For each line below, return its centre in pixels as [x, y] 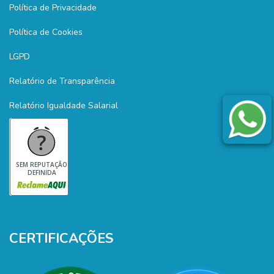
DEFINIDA [42, 172]
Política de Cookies [46, 32]
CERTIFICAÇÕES [61, 239]
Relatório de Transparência [62, 81]
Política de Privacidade [53, 8]
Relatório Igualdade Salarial [64, 106]
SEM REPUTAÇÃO [42, 165]
